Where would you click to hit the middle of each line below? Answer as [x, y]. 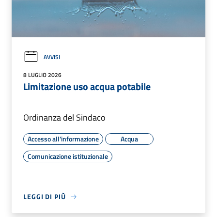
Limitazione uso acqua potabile [87, 87]
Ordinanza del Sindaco [64, 118]
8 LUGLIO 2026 [42, 75]
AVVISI [52, 57]
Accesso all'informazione [63, 139]
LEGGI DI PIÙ [45, 197]
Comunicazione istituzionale [68, 156]
